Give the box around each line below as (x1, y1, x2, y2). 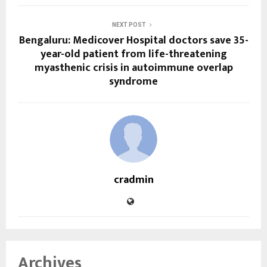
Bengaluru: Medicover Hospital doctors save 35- (18, 32, 249, 50)
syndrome (109, 73, 158, 91)
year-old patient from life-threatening (40, 45, 227, 64)
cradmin (113, 171, 154, 190)
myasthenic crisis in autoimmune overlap (34, 59, 233, 77)
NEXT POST (111, 21, 146, 29)
